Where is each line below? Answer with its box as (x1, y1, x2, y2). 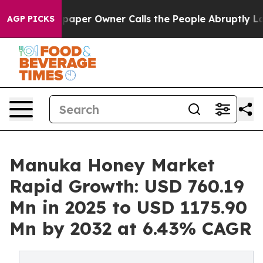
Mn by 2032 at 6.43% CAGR (9, 217, 252, 240)
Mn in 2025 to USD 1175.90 (9, 196, 247, 218)
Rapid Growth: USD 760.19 (9, 175, 244, 197)
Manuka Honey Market (9, 154, 215, 176)
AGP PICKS (7, 14, 55, 24)
